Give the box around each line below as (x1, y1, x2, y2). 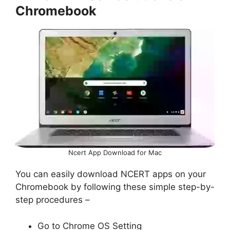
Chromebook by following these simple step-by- (15, 182, 215, 193)
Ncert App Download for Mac (68, 148, 162, 157)
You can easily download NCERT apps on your (15, 169, 206, 180)
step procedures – (15, 195, 90, 205)
